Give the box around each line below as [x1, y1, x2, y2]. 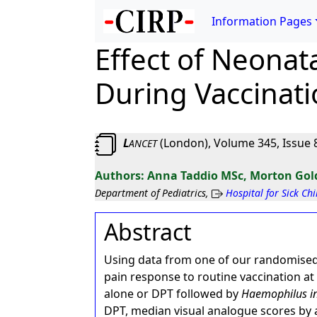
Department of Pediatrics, [95, 186, 212, 200]
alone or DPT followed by [104, 286, 242, 301]
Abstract [104, 217, 192, 247]
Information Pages [212, 13, 313, 29]
